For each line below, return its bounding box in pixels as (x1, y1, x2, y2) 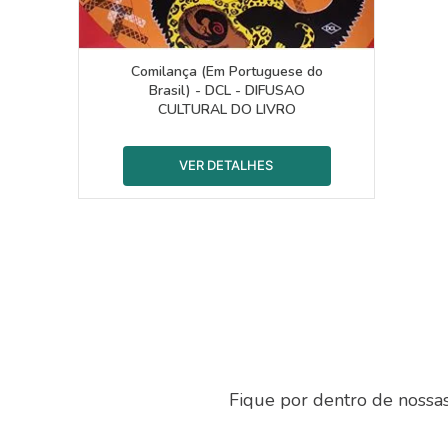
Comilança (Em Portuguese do (130, 62, 323, 82)
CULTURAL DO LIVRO (157, 100, 296, 120)
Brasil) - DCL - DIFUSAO (148, 81, 305, 101)
